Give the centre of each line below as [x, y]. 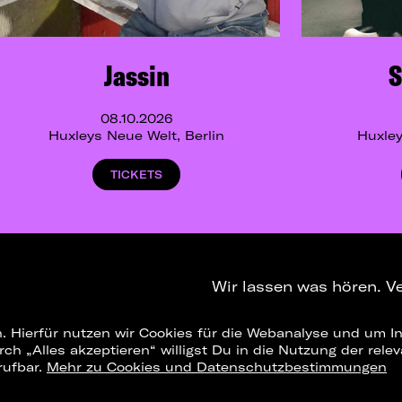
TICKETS [136, 175]
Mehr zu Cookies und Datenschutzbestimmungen [217, 367]
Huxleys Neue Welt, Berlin [136, 135]
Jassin [136, 75]
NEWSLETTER [271, 334]
